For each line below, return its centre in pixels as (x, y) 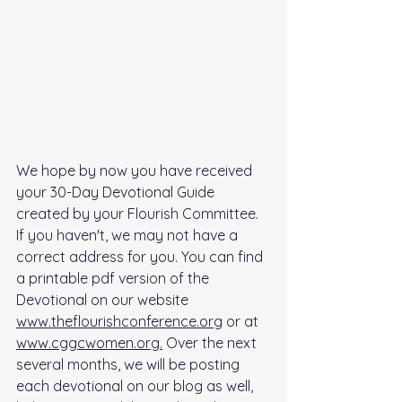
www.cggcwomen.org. (89, 343)
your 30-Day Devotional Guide (117, 192)
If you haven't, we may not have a (129, 236)
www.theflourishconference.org (119, 322)
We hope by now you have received (136, 171)
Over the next (211, 343)
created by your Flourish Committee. (139, 214)
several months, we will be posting (130, 365)
